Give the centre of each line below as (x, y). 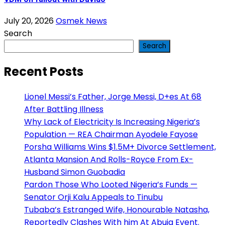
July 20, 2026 (30, 21)
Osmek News (81, 21)
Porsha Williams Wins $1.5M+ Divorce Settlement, (120, 147)
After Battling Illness (64, 109)
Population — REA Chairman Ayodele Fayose (111, 135)
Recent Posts (44, 72)
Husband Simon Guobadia (75, 172)
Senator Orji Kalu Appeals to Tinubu (93, 197)
